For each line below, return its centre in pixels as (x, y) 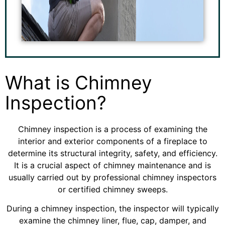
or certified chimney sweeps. (113, 189)
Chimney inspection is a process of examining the (113, 129)
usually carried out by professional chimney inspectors (113, 177)
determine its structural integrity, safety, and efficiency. (113, 153)
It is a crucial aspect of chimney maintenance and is (113, 165)
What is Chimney (79, 83)
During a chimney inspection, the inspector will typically (113, 209)
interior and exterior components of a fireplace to (113, 141)
